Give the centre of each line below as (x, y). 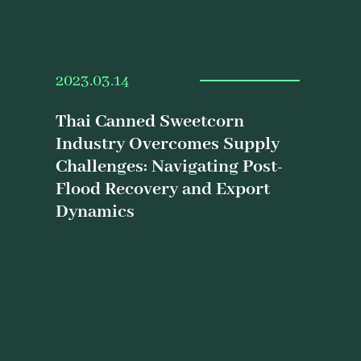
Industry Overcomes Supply (168, 145)
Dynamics (95, 212)
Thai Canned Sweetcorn (150, 122)
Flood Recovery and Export (163, 190)
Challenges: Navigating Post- (170, 167)
